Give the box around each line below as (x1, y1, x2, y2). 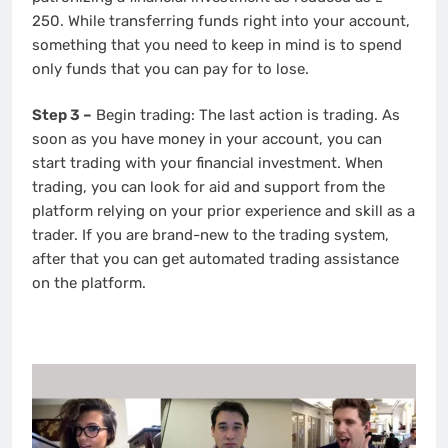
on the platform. (32, 274, 146, 293)
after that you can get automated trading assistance (32, 250, 399, 269)
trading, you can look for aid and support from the (32, 178, 385, 197)
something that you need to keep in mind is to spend (32, 35, 402, 54)
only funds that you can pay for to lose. (32, 59, 309, 78)
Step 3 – (32, 106, 92, 125)
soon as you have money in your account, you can (32, 130, 382, 149)
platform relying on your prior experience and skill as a (32, 202, 415, 221)
